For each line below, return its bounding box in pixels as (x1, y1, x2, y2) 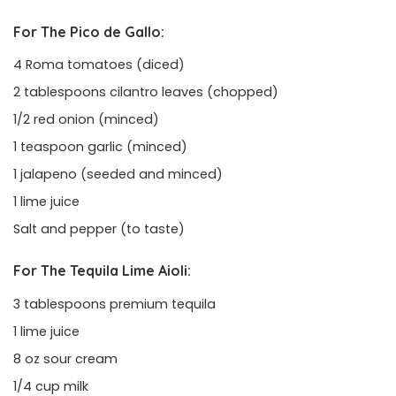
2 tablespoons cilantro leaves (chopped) (13, 83, 278, 102)
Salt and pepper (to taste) (13, 220, 185, 239)
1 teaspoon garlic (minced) (13, 138, 187, 156)
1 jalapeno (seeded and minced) (13, 165, 223, 184)
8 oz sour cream (13, 349, 118, 368)
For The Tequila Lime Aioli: (13, 262, 191, 280)
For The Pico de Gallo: (13, 23, 164, 42)
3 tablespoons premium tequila (13, 294, 216, 313)
